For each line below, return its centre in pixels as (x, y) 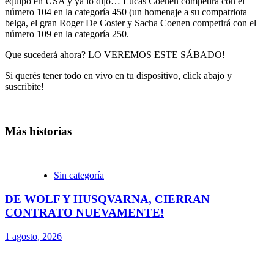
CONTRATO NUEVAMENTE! (84, 212)
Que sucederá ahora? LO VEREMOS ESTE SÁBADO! (115, 54)
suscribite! (24, 86)
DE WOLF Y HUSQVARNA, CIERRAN (107, 199)
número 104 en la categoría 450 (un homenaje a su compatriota (126, 12)
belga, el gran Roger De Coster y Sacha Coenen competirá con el (131, 23)
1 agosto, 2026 (33, 236)
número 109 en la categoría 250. (67, 34)
